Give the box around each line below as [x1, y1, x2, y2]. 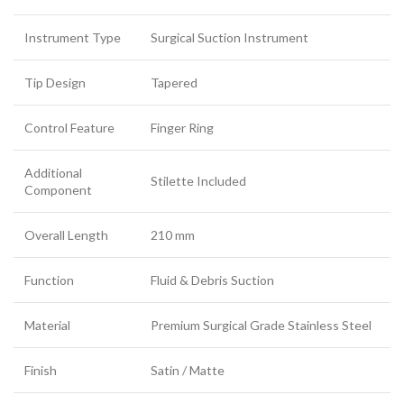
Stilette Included [151, 173, 246, 188]
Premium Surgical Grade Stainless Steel [151, 317, 372, 333]
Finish [24, 363, 57, 378]
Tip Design [24, 75, 86, 90]
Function [24, 272, 74, 288]
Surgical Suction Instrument [151, 30, 308, 45]
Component [24, 182, 92, 197]
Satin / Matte [151, 363, 225, 378]
